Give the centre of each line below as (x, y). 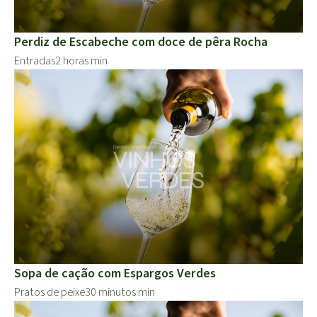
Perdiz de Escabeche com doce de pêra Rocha (141, 42)
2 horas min (81, 61)
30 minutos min (120, 293)
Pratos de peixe (50, 293)
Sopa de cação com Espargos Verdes (115, 274)
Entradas (35, 61)
